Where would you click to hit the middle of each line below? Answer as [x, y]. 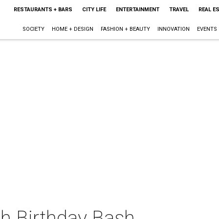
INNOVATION [173, 29]
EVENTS [207, 29]
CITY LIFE [94, 10]
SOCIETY [33, 29]
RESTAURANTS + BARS [43, 10]
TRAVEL [179, 10]
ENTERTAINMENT [137, 10]
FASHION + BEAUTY [125, 29]
